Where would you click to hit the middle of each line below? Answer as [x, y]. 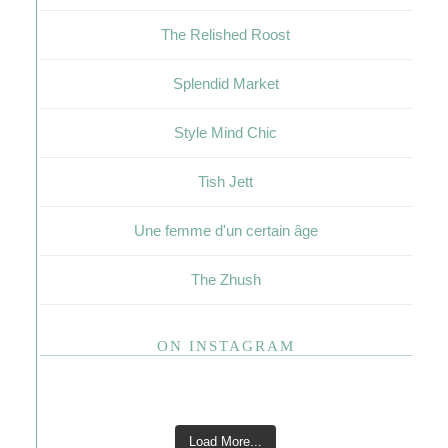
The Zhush [225, 279]
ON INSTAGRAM [225, 346]
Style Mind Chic [226, 132]
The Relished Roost [226, 34]
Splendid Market [225, 83]
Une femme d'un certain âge [225, 230]
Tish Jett [226, 181]
